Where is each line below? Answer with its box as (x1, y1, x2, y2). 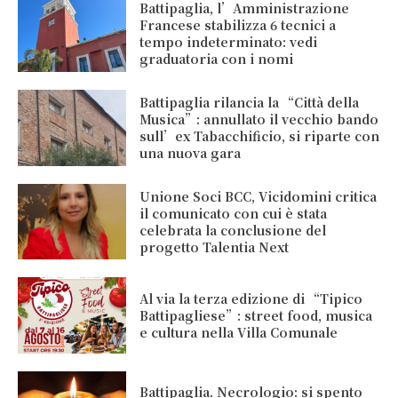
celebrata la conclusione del (139, 220, 327, 239)
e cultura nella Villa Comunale (139, 322, 338, 341)
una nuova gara (139, 143, 242, 162)
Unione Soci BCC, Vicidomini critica (139, 187, 378, 205)
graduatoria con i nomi (139, 50, 294, 68)
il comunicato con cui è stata (139, 203, 328, 222)
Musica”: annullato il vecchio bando (139, 109, 379, 128)
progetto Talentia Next (139, 237, 290, 256)
